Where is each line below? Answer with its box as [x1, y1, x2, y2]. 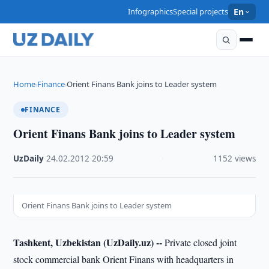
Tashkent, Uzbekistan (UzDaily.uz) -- [13, 235, 163, 249]
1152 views [213, 153, 256, 164]
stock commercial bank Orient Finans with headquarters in [13, 253, 234, 265]
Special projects [173, 6, 229, 17]
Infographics [128, 6, 174, 17]
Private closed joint [162, 236, 237, 249]
